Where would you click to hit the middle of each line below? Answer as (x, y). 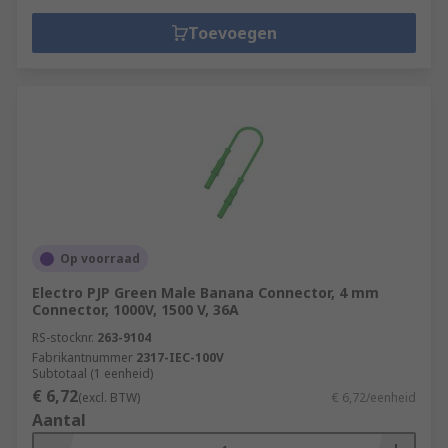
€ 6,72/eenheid (374, 397)
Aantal (59, 420)
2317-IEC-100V (180, 357)
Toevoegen (232, 33)
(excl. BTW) (109, 397)
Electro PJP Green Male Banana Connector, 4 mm (205, 292)
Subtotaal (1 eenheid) (92, 373)
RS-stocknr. (63, 337)
